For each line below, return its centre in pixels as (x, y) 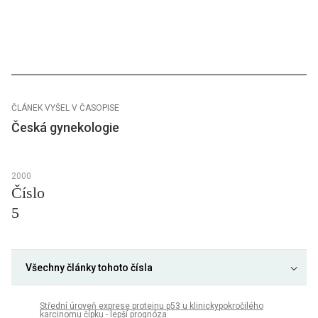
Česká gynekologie (65, 127)
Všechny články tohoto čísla (89, 267)
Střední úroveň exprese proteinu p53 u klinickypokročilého (152, 306)
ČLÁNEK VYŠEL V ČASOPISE (65, 108)
